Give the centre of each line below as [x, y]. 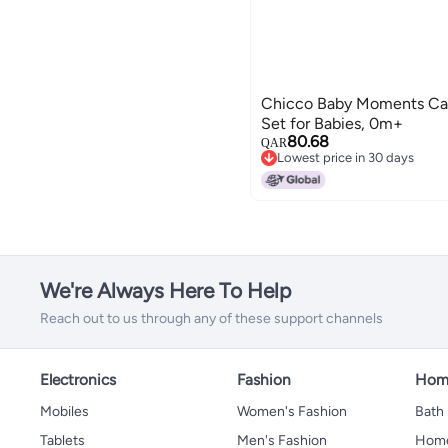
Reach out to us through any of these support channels [211, 318]
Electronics [78, 379]
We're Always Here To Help [165, 290]
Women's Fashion [292, 411]
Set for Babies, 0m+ [332, 123]
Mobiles [64, 411]
